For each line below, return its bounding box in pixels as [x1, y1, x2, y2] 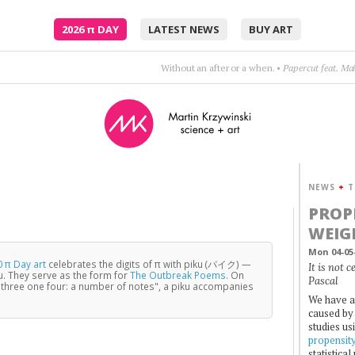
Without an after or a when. [161, 61, 275, 74]
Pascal [307, 274, 338, 288]
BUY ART [249, 22, 293, 36]
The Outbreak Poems [130, 268, 227, 281]
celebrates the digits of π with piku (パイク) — [46, 257, 252, 270]
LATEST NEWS [148, 22, 219, 36]
